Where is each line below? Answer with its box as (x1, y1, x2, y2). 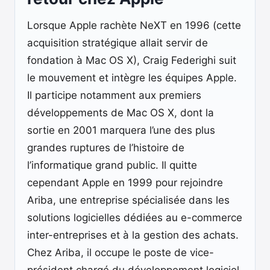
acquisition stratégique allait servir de (27, 37, 208, 49)
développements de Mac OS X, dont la (27, 107, 214, 119)
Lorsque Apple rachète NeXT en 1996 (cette (27, 19, 241, 31)
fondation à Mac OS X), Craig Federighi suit (27, 54, 236, 66)
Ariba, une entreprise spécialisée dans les (27, 194, 230, 206)
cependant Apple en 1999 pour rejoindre (27, 177, 223, 189)
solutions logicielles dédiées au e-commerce (27, 212, 242, 224)
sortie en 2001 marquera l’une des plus (27, 124, 215, 136)
